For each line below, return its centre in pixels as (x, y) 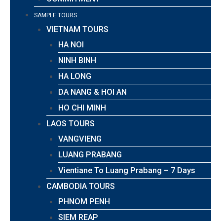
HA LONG (75, 76)
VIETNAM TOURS (77, 29)
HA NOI (71, 44)
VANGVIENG (80, 139)
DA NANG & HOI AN (93, 92)
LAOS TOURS (70, 123)
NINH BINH (77, 60)
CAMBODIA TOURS (80, 186)
